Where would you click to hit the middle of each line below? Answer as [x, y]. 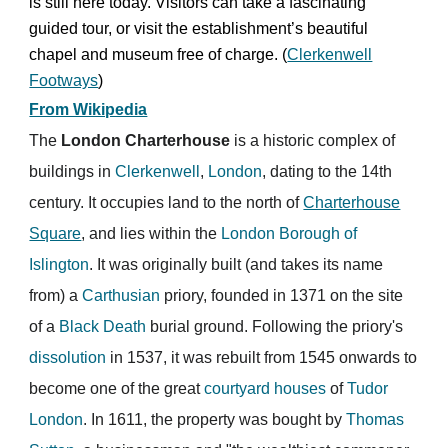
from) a [56, 295]
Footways [64, 80]
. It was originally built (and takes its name [236, 264]
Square [55, 233]
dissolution [68, 357]
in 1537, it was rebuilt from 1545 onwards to [262, 357]
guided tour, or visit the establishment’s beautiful [199, 28]
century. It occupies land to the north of [166, 202]
